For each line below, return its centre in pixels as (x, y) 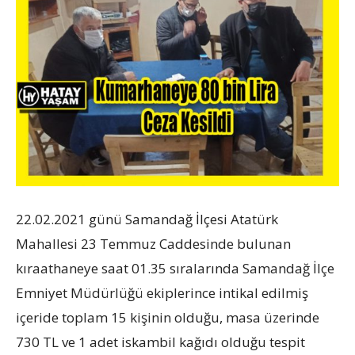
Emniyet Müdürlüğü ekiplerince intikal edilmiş (162, 292)
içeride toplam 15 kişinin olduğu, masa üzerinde (168, 317)
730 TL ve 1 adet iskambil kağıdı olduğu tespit (160, 342)
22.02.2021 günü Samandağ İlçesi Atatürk (147, 219)
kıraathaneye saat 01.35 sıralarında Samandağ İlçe (175, 268)
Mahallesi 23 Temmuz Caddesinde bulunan (153, 243)
